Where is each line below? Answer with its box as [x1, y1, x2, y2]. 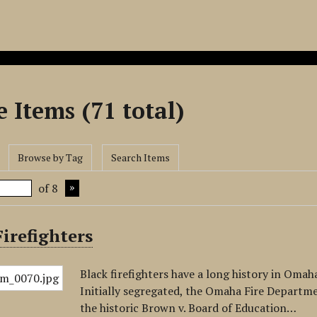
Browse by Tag [18, 151, 83, 164]
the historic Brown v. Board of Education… [80, 300, 297, 316]
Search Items [111, 151, 171, 164]
